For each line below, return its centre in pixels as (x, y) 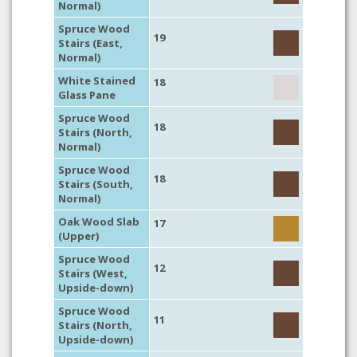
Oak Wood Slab (99, 222)
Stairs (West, (93, 273)
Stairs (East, (90, 43)
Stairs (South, (96, 184)
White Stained (97, 80)
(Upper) (78, 236)
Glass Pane (87, 95)
